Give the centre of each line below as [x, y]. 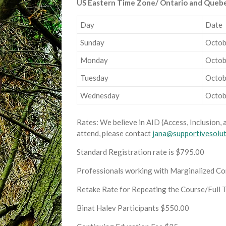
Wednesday [100, 95]
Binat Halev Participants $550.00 [133, 208]
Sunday [92, 42]
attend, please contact [115, 133]
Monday [94, 60]
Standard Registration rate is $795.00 [140, 152]
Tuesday [94, 78]
